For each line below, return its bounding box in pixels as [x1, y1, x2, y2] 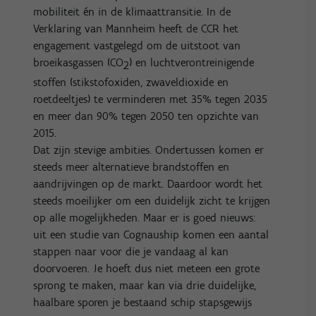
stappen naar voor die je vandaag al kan [33, 245, 229, 259]
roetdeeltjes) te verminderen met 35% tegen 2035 [33, 92, 268, 107]
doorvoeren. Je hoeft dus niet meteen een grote [33, 262, 260, 276]
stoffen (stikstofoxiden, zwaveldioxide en [33, 75, 229, 90]
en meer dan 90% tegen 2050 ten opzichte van [33, 109, 260, 123]
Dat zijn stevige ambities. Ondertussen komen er [33, 143, 265, 157]
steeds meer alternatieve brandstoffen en [33, 160, 230, 174]
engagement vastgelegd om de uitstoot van [33, 39, 241, 52]
